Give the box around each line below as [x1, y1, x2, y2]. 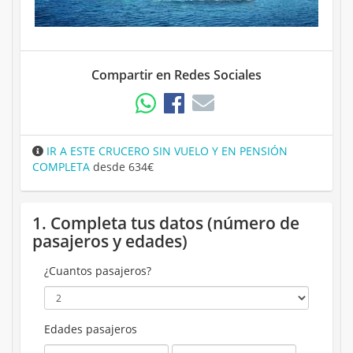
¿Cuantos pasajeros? [44, 263, 151, 279]
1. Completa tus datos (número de [32, 212, 299, 235]
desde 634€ [90, 159, 154, 175]
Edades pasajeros [44, 321, 137, 337]
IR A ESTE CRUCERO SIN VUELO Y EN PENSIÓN [43, 143, 288, 159]
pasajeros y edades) [32, 230, 188, 253]
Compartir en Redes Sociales [91, 66, 262, 84]
